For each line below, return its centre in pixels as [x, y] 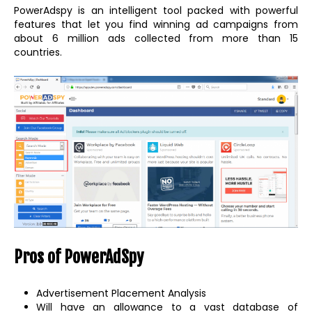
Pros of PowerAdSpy [79, 257]
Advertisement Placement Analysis [121, 293]
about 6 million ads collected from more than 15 [156, 38]
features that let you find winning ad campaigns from [156, 24]
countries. [38, 52]
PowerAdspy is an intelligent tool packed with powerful [156, 10]
